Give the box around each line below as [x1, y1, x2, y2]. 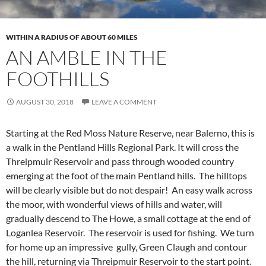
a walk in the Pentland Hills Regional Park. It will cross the [6, 141, 239, 153]
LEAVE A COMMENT [91, 97, 157, 106]
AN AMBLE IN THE [6, 45, 167, 69]
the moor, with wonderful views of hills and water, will [6, 198, 222, 210]
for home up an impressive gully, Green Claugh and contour [6, 241, 247, 252]
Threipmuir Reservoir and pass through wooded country [6, 156, 234, 167]
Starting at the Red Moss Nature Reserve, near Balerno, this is [6, 127, 255, 138]
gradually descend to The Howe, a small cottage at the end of [6, 213, 251, 224]
